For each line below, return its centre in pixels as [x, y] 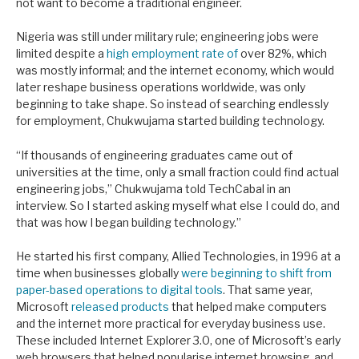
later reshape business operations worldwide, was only [161, 87]
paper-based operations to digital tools [119, 290]
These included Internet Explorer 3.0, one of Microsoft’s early [178, 341]
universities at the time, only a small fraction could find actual [177, 171]
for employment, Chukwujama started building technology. [170, 121]
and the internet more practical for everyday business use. [171, 324]
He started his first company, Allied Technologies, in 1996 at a [178, 256]
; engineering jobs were [257, 37]
